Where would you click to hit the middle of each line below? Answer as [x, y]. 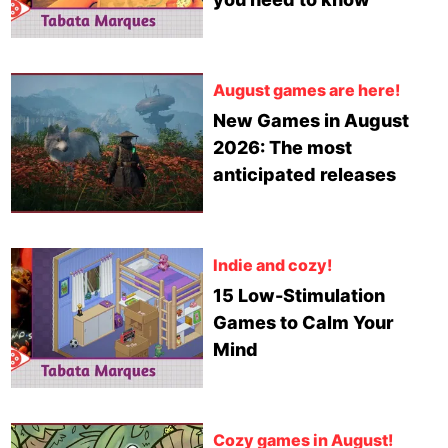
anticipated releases [304, 174]
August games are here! [306, 90]
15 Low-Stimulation [298, 295]
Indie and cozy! [272, 265]
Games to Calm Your [303, 322]
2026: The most [282, 147]
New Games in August [310, 120]
